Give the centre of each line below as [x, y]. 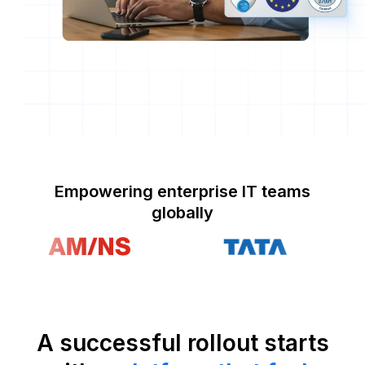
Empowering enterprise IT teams [182, 192]
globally [182, 213]
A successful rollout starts [182, 343]
